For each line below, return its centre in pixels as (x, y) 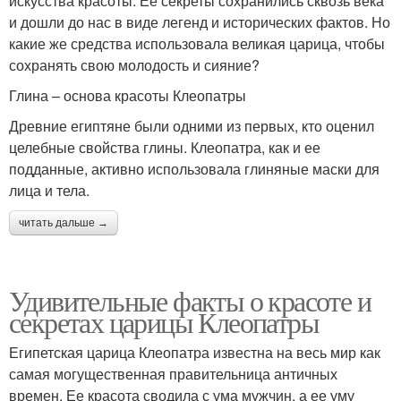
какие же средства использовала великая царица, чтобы (197, 43)
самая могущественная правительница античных (173, 373)
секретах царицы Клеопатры (164, 321)
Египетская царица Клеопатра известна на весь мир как (195, 352)
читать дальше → (64, 222)
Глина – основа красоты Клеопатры (128, 95)
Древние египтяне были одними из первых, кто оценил (192, 125)
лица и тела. (49, 190)
